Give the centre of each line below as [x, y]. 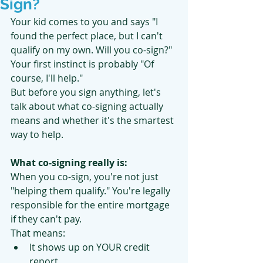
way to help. [37, 134]
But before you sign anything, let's [87, 92]
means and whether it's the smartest [93, 120]
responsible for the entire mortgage [91, 205]
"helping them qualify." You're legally [92, 191]
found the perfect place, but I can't [88, 36]
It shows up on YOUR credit [91, 247]
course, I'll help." [47, 78]
